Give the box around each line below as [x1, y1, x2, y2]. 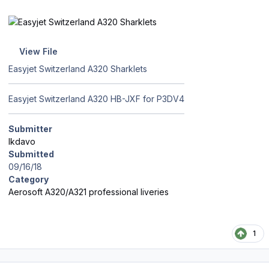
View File [19, 46, 58, 57]
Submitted [8, 148, 54, 159]
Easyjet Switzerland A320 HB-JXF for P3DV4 [8, 93, 184, 104]
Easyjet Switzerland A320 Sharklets [8, 63, 147, 74]
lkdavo [8, 136, 35, 147]
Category [8, 174, 49, 184]
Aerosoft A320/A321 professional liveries [8, 186, 169, 197]
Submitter [8, 123, 52, 134]
